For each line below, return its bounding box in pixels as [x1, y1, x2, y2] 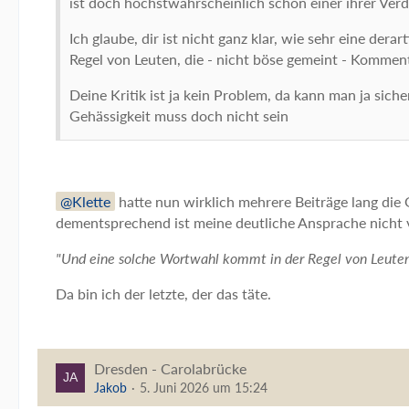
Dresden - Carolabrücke [94, 360, 246, 377]
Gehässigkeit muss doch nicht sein [69, 107, 288, 124]
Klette [72, 193, 110, 210]
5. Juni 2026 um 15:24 [140, 380, 267, 395]
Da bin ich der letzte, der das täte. [56, 285, 271, 302]
